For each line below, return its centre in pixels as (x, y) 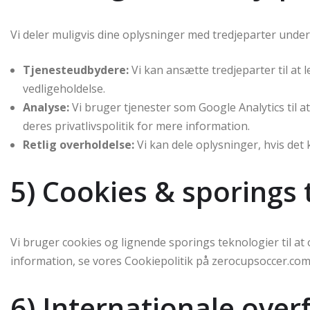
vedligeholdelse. (64, 89)
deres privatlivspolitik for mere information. (136, 126)
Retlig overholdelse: (79, 145)
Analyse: (46, 107)
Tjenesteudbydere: (76, 70)
